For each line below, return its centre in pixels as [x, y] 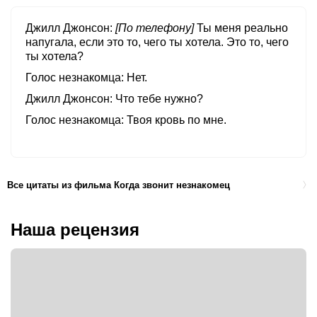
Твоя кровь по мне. [177, 120]
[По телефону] [155, 28]
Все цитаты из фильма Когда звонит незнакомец [119, 185]
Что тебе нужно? [159, 99]
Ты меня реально [242, 28]
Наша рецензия [75, 230]
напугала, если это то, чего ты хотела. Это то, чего [157, 42]
